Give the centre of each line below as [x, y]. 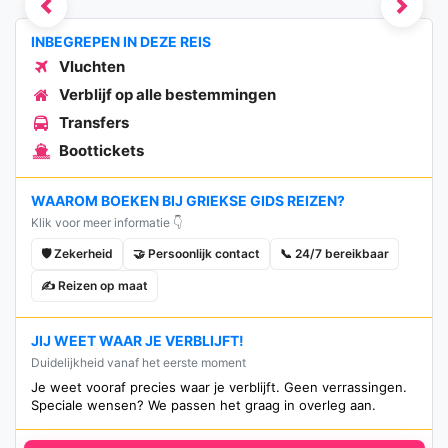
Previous [72, 15]
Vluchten [92, 66]
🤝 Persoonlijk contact [196, 253]
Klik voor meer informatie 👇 [107, 222]
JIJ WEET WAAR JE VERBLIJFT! [137, 340]
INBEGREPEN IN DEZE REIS [121, 41]
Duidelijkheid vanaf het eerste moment [138, 362]
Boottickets [101, 150]
